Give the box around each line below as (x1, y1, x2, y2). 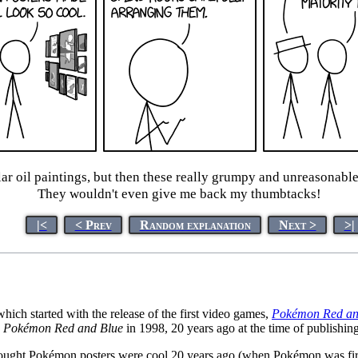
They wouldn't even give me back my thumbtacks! (38, 186, 322, 202)
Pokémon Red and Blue (3, 320, 123, 335)
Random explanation (139, 217, 251, 232)
